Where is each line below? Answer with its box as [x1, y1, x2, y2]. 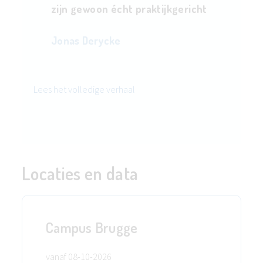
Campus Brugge [46, 218, 138, 237]
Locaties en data [22, 162, 139, 185]
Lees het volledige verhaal [33, 83, 135, 96]
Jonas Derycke [51, 34, 121, 48]
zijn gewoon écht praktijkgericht [51, 2, 207, 16]
